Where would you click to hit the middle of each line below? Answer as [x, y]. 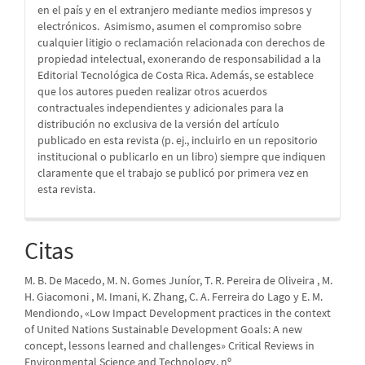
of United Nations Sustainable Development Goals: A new [163, 330]
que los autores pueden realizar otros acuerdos [152, 92]
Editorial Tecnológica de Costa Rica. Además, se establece [176, 75]
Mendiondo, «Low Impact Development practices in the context [178, 313]
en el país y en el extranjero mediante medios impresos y [175, 10]
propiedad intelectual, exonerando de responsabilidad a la [179, 59]
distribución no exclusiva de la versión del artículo [158, 124]
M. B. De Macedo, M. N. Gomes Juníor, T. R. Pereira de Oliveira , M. [178, 281]
